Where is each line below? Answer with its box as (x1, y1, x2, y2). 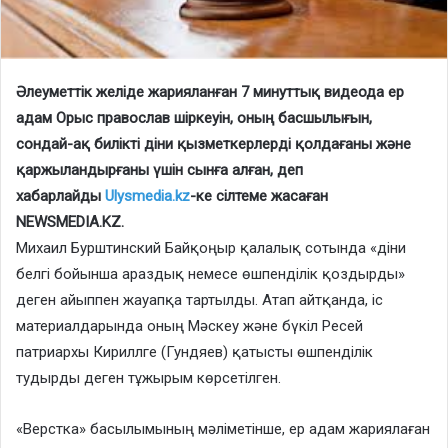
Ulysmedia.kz (105, 186, 190, 205)
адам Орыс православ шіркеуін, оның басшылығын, (16, 108, 372, 127)
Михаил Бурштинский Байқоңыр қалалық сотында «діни (16, 238, 406, 257)
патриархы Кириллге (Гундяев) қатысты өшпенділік (16, 342, 373, 361)
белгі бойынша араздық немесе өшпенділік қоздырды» (16, 264, 405, 283)
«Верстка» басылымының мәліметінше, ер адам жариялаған (16, 419, 430, 438)
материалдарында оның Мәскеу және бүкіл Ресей (16, 316, 363, 335)
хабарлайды (16, 186, 105, 205)
